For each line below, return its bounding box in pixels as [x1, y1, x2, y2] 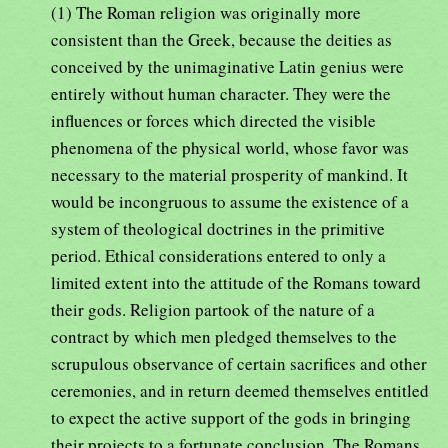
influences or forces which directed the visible [51, 108, 376, 132]
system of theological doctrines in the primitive [51, 216, 385, 240]
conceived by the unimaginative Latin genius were [51, 54, 404, 78]
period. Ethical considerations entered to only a [51, 243, 386, 267]
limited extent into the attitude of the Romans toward [51, 270, 421, 294]
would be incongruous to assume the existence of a [51, 189, 409, 213]
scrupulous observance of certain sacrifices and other [51, 351, 427, 375]
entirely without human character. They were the [51, 81, 391, 105]
